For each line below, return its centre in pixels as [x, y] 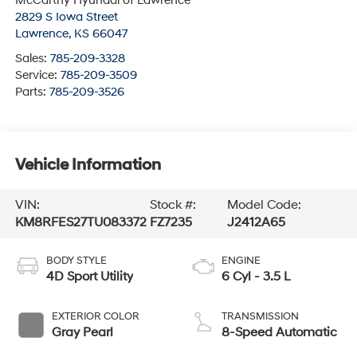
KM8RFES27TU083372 [80, 222]
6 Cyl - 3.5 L [256, 276]
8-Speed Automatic [279, 332]
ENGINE [241, 260]
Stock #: [173, 204]
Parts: [32, 92]
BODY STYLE [76, 260]
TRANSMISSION [260, 316]
